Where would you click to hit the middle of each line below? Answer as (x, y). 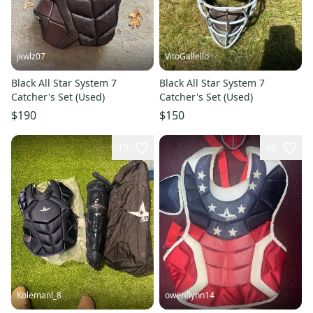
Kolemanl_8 (39, 295)
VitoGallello (187, 57)
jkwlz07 (31, 57)
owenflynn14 (190, 295)
